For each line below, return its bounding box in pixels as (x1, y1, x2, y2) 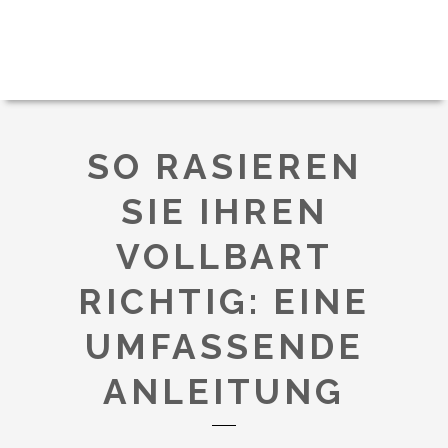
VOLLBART (115, 236, 333, 277)
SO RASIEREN (86, 146, 362, 187)
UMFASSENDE (84, 326, 364, 367)
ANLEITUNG (103, 371, 345, 412)
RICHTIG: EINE (78, 281, 370, 322)
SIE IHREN (120, 191, 328, 232)
